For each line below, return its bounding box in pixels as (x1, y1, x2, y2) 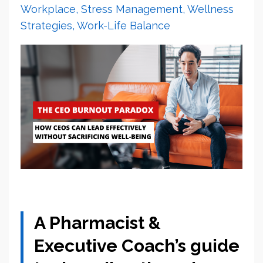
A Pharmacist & (34, 213, 161, 234)
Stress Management (81, 2, 183, 15)
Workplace (21, 2, 76, 15)
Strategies (21, 19, 72, 32)
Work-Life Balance (77, 19, 170, 32)
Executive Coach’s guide (34, 235, 240, 257)
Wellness (187, 2, 234, 15)
